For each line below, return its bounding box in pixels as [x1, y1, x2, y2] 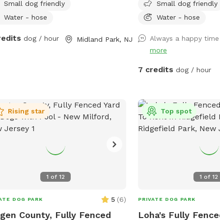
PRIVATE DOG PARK [138, 196, 196, 202]
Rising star [7, 107, 45, 115]
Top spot [161, 107, 192, 115]
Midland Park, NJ [76, 35, 133, 43]
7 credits [138, 64, 174, 74]
